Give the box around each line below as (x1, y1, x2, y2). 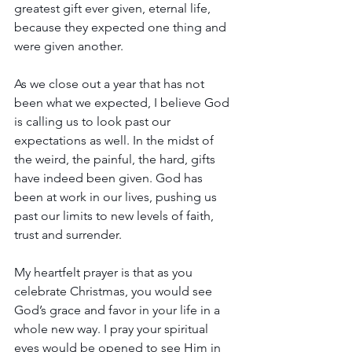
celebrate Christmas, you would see (14, 284, 215, 299)
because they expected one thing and (14, 20, 229, 35)
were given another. (14, 38, 126, 53)
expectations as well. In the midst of (14, 133, 217, 148)
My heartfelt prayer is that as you (14, 265, 196, 280)
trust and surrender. (14, 227, 122, 242)
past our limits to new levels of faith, (14, 208, 217, 223)
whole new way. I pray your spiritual (14, 321, 211, 336)
